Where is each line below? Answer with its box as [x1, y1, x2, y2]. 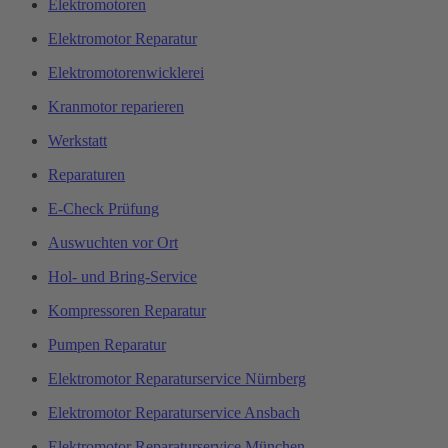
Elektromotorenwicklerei [48, 63, 204, 81]
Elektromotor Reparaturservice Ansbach [48, 403, 300, 421]
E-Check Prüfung [48, 199, 159, 217]
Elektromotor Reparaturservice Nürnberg [48, 369, 306, 387]
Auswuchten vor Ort [48, 233, 178, 251]
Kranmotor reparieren [48, 97, 184, 115]
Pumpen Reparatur [48, 335, 166, 353]
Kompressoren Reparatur [48, 301, 206, 319]
